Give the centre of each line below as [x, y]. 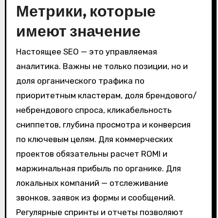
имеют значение [78, 31]
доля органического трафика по [80, 81]
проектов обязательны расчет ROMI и [91, 154]
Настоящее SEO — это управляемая [86, 51]
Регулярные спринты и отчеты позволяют [100, 212]
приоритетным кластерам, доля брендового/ [106, 95]
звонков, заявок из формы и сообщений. [95, 197]
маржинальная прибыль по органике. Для [98, 168]
